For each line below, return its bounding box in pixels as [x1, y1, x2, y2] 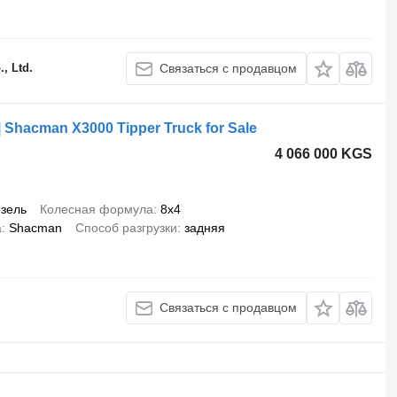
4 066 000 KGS [275, 145, 373, 161]
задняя [183, 220, 225, 235]
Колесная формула [39, 201, 153, 216]
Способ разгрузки [74, 220, 177, 235]
